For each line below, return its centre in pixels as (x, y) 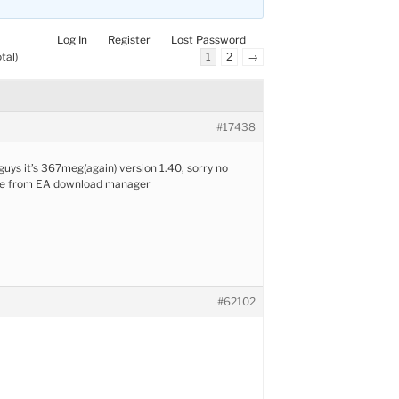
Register (130, 39)
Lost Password (209, 39)
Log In (73, 39)
